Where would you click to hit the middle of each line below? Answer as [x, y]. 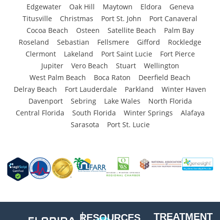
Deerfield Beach [165, 77]
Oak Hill [82, 6]
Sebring [83, 101]
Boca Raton [112, 77]
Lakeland [78, 54]
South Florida [94, 112]
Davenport [45, 101]
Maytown [117, 6]
